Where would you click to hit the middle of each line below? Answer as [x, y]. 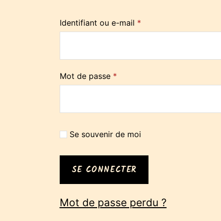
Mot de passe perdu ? [113, 203]
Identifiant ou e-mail [98, 23]
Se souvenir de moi [105, 134]
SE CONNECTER [104, 170]
